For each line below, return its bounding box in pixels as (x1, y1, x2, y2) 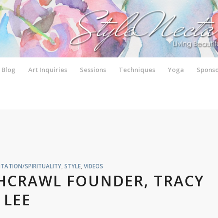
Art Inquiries (28, 65, 68, 74)
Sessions (80, 65, 107, 74)
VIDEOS (83, 162, 103, 170)
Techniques (119, 65, 156, 74)
